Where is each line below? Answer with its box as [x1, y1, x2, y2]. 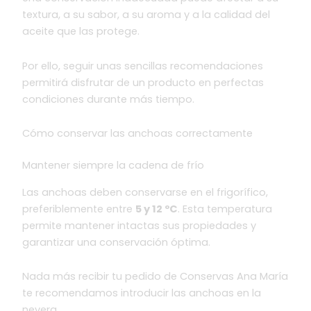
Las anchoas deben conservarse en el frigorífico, [22, 185, 269, 199]
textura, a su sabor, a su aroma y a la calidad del [22, 8, 271, 22]
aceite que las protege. [22, 24, 140, 39]
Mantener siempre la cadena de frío [22, 158, 205, 173]
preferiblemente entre [22, 201, 136, 216]
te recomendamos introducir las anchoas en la [22, 286, 262, 301]
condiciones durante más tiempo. [22, 92, 195, 106]
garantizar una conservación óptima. [22, 235, 211, 249]
